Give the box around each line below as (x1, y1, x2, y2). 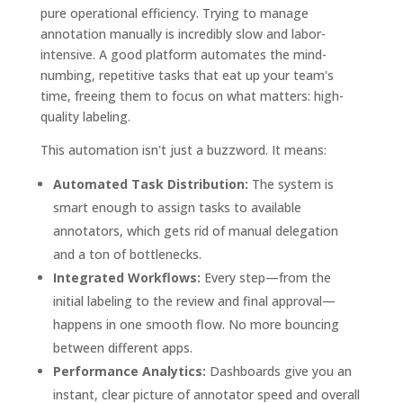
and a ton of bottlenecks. (52, 245, 201, 263)
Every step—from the (200, 268, 331, 286)
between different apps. (52, 338, 193, 356)
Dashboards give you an (205, 362, 352, 380)
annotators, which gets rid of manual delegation (52, 221, 338, 239)
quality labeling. (40, 107, 130, 125)
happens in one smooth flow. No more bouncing (52, 315, 339, 333)
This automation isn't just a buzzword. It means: (40, 140, 327, 158)
